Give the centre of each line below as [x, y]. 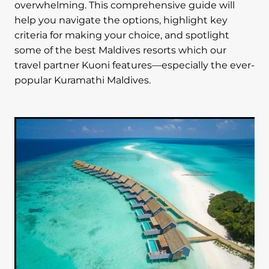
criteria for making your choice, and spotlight [122, 35]
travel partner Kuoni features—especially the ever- [134, 65]
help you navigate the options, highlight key [121, 20]
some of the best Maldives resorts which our [120, 50]
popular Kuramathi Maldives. [83, 80]
